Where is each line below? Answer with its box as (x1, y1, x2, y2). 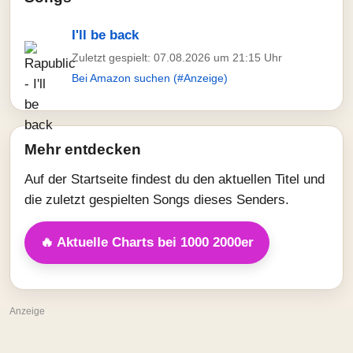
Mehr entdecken (24, 141, 141, 158)
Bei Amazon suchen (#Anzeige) (72, 72, 228, 84)
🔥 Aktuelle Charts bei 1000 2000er (40, 235, 254, 250)
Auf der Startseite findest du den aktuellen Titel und (24, 172, 325, 187)
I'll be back (72, 28, 139, 43)
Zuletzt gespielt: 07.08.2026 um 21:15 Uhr (72, 51, 282, 64)
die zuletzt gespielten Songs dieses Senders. (24, 192, 289, 207)
